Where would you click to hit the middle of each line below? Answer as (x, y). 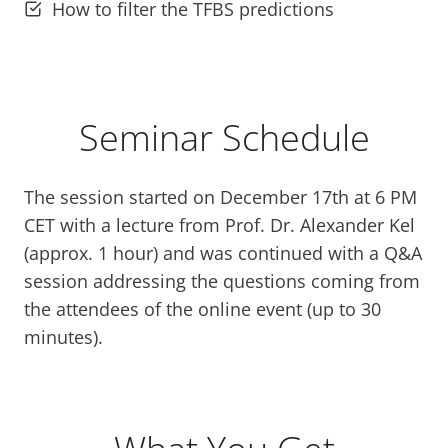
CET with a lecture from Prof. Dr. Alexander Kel (219, 225)
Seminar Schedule (224, 138)
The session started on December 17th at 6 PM (220, 197)
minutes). (63, 337)
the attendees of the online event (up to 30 (202, 309)
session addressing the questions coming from (222, 281)
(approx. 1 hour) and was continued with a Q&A (223, 253)
